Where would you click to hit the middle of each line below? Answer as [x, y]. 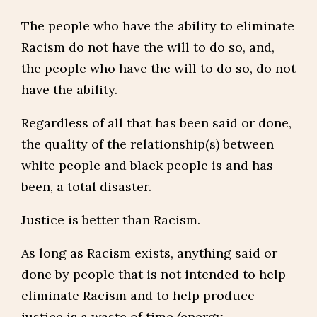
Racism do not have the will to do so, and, [148, 47]
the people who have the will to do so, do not [158, 68]
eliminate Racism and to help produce [138, 295]
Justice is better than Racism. [111, 220]
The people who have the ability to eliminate [158, 26]
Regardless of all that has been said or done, [156, 123]
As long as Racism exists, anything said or [149, 253]
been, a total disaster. [86, 186]
